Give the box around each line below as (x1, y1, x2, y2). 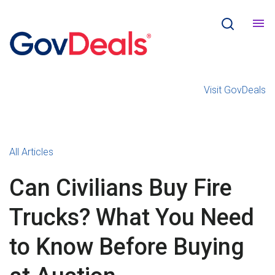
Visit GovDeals (204, 84, 266, 96)
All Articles (9, 146, 53, 158)
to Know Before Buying (9, 233, 244, 261)
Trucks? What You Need (9, 204, 254, 231)
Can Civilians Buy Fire (9, 174, 232, 202)
